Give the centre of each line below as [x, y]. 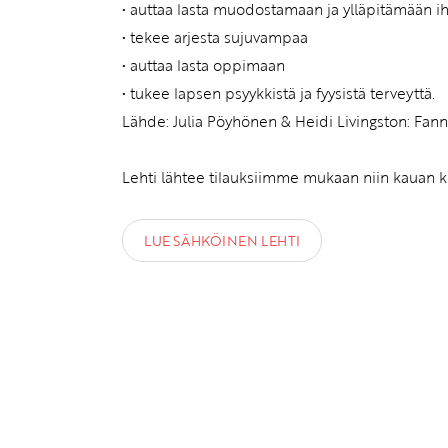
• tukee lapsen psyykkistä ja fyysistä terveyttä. [278, 93]
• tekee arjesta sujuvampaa [215, 37]
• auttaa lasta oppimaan [203, 65]
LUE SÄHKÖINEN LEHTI [222, 241]
